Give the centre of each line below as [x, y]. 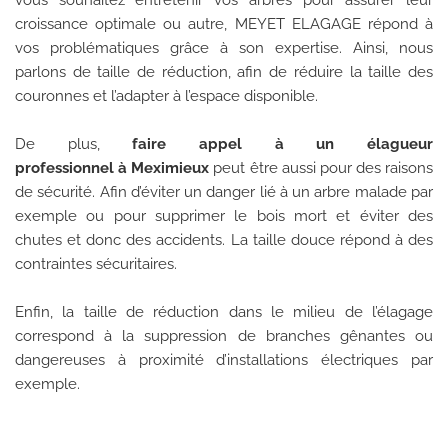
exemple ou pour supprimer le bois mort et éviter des [224, 216]
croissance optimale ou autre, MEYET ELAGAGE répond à [224, 24]
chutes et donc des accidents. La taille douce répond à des [224, 240]
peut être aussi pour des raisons [321, 168]
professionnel [64, 168]
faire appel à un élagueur [283, 144]
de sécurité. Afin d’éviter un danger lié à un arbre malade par [224, 192]
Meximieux [170, 168]
